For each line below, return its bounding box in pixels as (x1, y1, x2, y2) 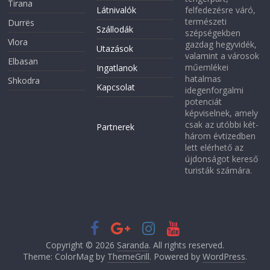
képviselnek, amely (184, 107, 258, 119)
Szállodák (96, 24, 134, 36)
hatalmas (184, 73, 221, 85)
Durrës (8, 17, 35, 29)
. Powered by (149, 251, 202, 263)
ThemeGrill (107, 251, 149, 263)
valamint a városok (184, 50, 259, 62)
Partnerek (96, 121, 135, 133)
